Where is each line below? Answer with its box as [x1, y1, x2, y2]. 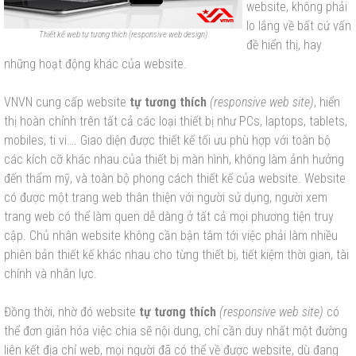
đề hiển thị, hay [246, 37, 322, 53]
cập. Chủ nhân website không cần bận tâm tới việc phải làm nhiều [4, 228, 338, 244]
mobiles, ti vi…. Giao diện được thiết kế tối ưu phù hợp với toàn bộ [4, 133, 331, 149]
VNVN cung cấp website [4, 95, 130, 110]
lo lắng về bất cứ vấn [246, 18, 351, 34]
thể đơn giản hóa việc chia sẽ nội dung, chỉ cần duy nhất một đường [4, 323, 347, 339]
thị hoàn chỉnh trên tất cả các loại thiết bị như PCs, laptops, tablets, [4, 114, 347, 130]
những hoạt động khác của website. [4, 56, 190, 72]
